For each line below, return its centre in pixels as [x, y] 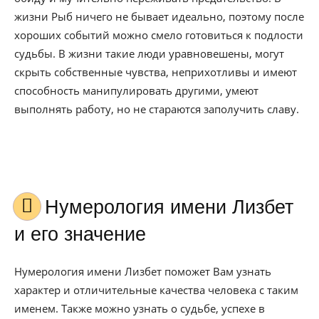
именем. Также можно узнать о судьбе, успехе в [140, 308]
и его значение [80, 234]
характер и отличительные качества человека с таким [156, 290]
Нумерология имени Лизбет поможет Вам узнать [143, 271]
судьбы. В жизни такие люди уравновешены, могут [149, 53]
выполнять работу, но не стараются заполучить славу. [157, 109]
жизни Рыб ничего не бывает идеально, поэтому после [159, 16]
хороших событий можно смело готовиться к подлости [159, 35]
